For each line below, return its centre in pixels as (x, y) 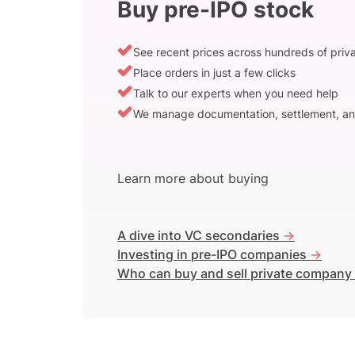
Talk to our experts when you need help (236, 94)
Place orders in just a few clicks (214, 73)
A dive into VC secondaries (200, 235)
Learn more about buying (193, 178)
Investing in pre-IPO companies (214, 254)
